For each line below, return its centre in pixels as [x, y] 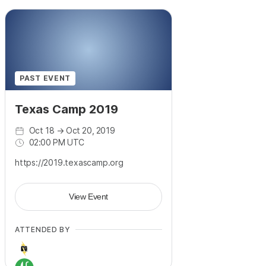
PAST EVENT [45, 78]
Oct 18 [42, 131]
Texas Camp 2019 [66, 110]
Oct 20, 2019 [91, 131]
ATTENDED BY [43, 230]
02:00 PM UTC [56, 142]
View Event [88, 197]
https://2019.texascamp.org [69, 163]
